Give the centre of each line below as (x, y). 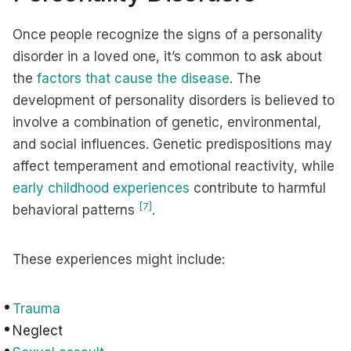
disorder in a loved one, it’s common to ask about (167, 56)
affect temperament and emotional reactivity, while (174, 166)
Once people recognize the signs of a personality (168, 34)
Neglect (38, 331)
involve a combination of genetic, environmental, (167, 122)
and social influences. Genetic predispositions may (172, 144)
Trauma (36, 309)
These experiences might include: (123, 259)
